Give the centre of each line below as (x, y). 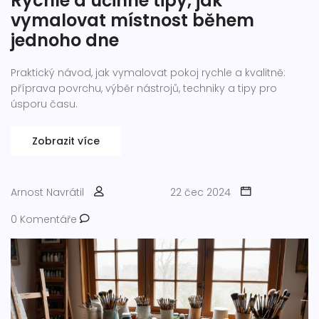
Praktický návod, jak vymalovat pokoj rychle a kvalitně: (148, 73)
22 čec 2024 (200, 193)
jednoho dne (65, 41)
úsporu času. (44, 104)
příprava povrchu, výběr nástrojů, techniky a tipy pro (144, 89)
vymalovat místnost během (132, 21)
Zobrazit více (66, 141)
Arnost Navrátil (47, 193)
